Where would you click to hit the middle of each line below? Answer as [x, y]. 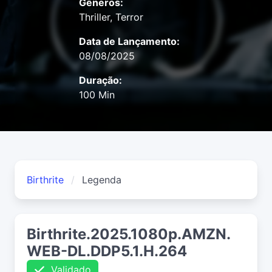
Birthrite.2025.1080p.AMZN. [129, 234]
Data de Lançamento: [129, 42]
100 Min [97, 95]
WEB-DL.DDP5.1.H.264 [107, 251]
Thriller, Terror [111, 17]
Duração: [100, 80]
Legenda [102, 180]
